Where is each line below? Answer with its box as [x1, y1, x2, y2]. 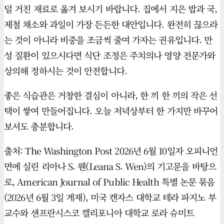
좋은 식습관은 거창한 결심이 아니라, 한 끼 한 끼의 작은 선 [4, 88, 217, 102]
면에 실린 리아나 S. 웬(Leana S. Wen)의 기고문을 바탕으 [4, 159, 216, 173]
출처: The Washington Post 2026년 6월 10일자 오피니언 [4, 144, 218, 157]
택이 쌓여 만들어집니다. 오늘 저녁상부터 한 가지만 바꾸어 [4, 104, 218, 117]
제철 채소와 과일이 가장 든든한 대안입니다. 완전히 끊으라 [4, 17, 218, 31]
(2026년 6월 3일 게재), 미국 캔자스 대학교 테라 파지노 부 [4, 190, 216, 204]
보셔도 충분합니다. [4, 119, 73, 133]
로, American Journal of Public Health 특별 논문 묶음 [4, 175, 215, 188]
